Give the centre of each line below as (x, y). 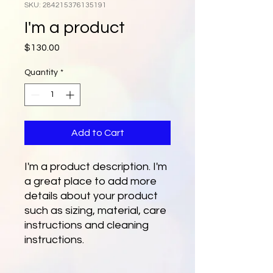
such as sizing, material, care (95, 211)
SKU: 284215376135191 (66, 5)
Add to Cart (97, 133)
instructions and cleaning (87, 225)
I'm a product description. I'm (96, 167)
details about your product (91, 196)
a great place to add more (90, 181)
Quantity (41, 73)
